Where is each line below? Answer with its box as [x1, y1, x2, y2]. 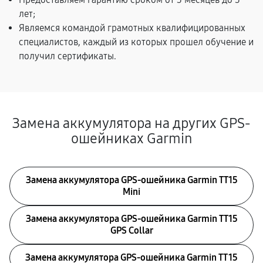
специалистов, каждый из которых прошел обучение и [19, 36, 254, 48]
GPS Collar [110, 225, 153, 236]
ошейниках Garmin [70, 130, 193, 147]
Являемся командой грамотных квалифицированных [19, 22, 245, 33]
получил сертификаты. [19, 50, 116, 62]
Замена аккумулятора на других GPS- [12, 115, 251, 131]
